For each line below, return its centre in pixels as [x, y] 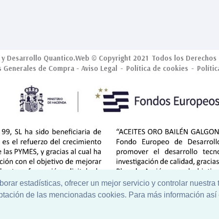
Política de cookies [157, 69]
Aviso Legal [99, 69]
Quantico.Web [66, 58]
